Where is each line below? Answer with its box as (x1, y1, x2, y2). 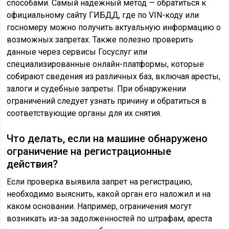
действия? (7, 157, 58, 170)
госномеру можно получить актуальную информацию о (7, 22, 221, 32)
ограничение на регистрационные (7, 145, 172, 157)
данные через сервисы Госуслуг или (7, 47, 148, 57)
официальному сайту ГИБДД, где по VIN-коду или (7, 10, 199, 20)
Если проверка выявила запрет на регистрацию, (7, 176, 193, 187)
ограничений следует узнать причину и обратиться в (7, 96, 207, 106)
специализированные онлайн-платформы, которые (7, 59, 204, 69)
